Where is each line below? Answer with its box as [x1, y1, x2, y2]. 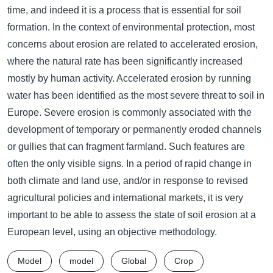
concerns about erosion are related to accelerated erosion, [7, 39, 258, 49]
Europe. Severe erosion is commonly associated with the [7, 107, 252, 118]
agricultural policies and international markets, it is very [7, 193, 243, 203]
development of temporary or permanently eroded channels [7, 124, 261, 135]
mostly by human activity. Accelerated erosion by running [7, 73, 251, 83]
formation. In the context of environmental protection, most [7, 22, 255, 32]
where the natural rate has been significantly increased [7, 56, 243, 66]
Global [121, 256, 146, 266]
